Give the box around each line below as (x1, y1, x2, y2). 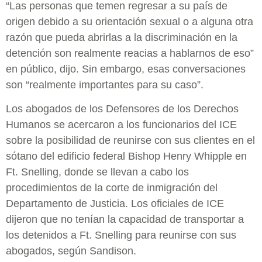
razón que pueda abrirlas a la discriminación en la (6, 32, 237, 44)
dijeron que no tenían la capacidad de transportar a (6, 213, 244, 226)
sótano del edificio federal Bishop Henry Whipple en (6, 150, 247, 163)
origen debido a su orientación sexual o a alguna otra (6, 16, 253, 28)
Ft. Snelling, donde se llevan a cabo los (6, 166, 189, 178)
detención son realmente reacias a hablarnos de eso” (6, 47, 254, 60)
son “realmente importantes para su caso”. (6, 79, 204, 91)
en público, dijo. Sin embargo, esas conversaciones (6, 63, 246, 75)
